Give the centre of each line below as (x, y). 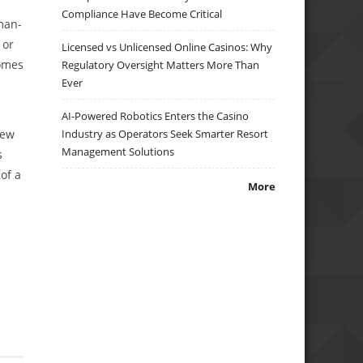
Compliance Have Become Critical (142, 14)
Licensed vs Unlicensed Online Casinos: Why (167, 47)
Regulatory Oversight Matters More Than (161, 65)
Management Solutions (118, 152)
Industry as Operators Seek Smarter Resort (165, 134)
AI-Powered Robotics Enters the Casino (156, 116)
